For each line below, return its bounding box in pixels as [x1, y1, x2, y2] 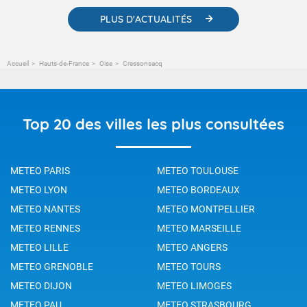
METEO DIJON [10, 280, 72, 291]
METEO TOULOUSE [157, 164, 238, 176]
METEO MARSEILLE [157, 222, 241, 234]
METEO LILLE [10, 241, 69, 253]
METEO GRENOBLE [10, 260, 93, 272]
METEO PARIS [10, 164, 70, 176]
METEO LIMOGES [157, 280, 232, 291]
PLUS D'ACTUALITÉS [100, 12, 192, 25]
